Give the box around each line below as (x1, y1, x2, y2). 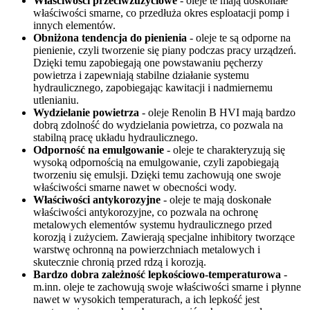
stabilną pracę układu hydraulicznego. (33, 131, 198, 144)
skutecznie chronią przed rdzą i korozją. (33, 256, 206, 268)
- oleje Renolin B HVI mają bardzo (139, 107, 295, 119)
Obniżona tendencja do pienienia (33, 32, 187, 44)
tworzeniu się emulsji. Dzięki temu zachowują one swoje (33, 169, 281, 181)
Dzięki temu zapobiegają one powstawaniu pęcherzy (33, 57, 263, 69)
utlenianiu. (33, 94, 79, 107)
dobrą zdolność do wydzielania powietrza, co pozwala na (33, 119, 283, 131)
